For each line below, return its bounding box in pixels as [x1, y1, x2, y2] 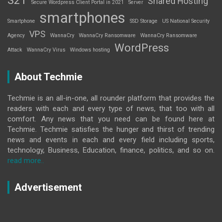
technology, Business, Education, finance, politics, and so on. [7, 145, 215, 155]
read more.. [7, 156, 44, 165]
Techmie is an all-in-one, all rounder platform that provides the [7, 93, 215, 103]
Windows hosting [70, 46, 110, 53]
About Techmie [14, 70, 82, 83]
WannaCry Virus [27, 46, 65, 53]
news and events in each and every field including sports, [7, 135, 215, 144]
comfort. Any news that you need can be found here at [7, 114, 215, 123]
